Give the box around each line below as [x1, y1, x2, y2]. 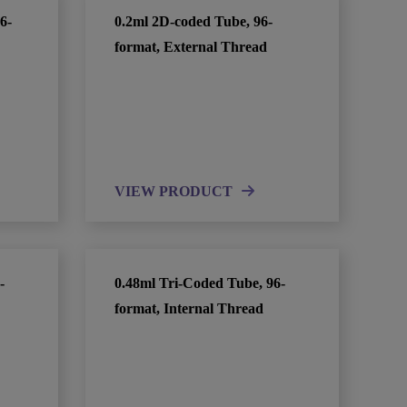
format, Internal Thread [114, 301, 264, 316]
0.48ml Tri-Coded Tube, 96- [114, 275, 286, 291]
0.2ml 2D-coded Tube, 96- [114, 14, 273, 29]
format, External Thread [114, 39, 268, 55]
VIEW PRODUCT [114, 184, 233, 199]
